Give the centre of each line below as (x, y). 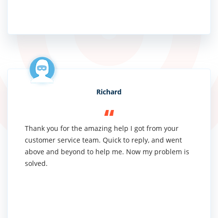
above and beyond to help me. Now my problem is (107, 151)
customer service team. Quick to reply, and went (103, 140)
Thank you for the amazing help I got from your (102, 128)
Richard (109, 91)
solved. (36, 163)
